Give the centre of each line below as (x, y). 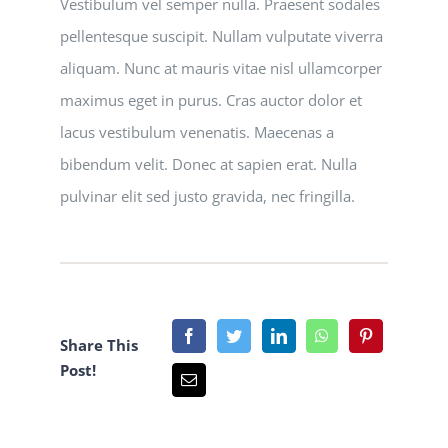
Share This (99, 344)
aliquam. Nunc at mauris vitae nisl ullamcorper (221, 67)
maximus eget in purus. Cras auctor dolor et (211, 99)
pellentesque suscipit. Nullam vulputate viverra (221, 35)
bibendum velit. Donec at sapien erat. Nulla (208, 163)
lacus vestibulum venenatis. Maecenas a (197, 131)
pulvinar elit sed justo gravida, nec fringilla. (207, 195)
